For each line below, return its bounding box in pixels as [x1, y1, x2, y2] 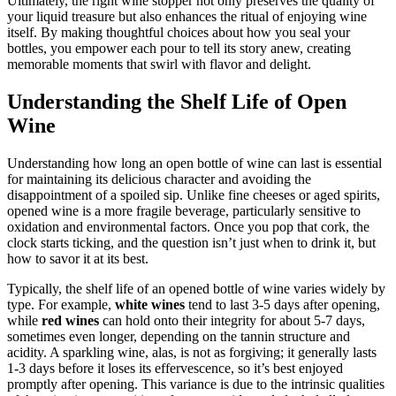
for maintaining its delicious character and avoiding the [7, 171, 311, 187]
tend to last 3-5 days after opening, [185, 297, 380, 313]
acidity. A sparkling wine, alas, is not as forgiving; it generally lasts [7, 345, 377, 361]
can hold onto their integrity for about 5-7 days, [99, 313, 365, 329]
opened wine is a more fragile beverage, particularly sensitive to [7, 203, 361, 219]
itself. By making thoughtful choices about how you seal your [7, 25, 350, 41]
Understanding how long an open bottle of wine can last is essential [7, 156, 382, 171]
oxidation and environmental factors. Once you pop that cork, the [7, 219, 369, 235]
